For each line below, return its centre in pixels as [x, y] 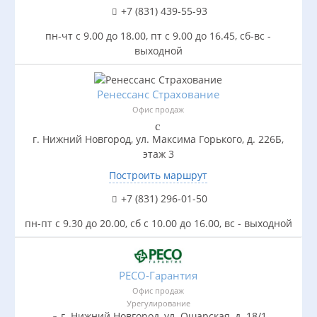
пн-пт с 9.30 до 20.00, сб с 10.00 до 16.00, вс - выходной [158, 223]
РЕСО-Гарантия [158, 276]
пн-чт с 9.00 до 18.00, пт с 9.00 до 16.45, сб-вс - [158, 36]
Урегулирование [158, 304]
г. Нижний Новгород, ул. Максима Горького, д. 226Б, [158, 139]
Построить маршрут [158, 175]
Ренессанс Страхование [158, 94]
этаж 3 [158, 154]
